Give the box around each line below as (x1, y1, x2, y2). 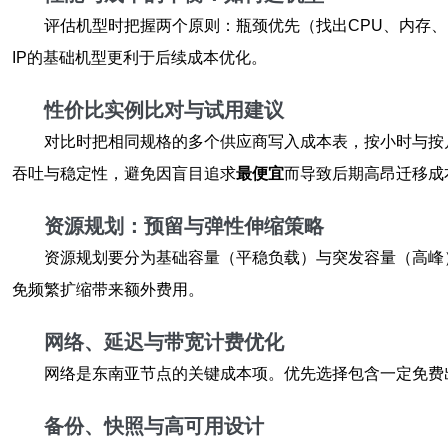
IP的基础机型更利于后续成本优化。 (12, 49, 267, 66)
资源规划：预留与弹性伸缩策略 (44, 215, 324, 237)
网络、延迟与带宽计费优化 (44, 331, 284, 353)
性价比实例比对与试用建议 (44, 99, 284, 121)
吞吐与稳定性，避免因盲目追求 (12, 165, 236, 182)
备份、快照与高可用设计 (44, 415, 264, 437)
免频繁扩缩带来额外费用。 (12, 281, 204, 298)
